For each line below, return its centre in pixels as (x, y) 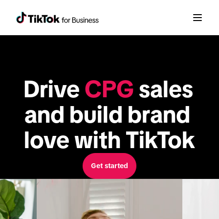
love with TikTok (109, 140)
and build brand (107, 114)
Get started (109, 165)
